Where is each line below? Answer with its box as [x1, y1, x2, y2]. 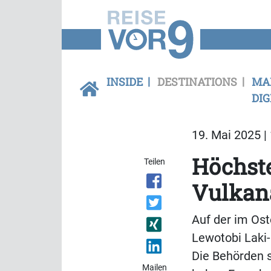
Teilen [144, 157, 166, 166]
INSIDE [106, 74, 143, 89]
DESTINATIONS [157, 74, 237, 89]
